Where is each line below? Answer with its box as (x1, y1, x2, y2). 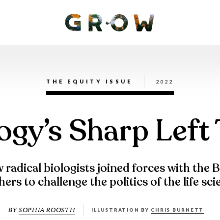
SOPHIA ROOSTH (19, 206, 76, 215)
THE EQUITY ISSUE (46, 78, 133, 85)
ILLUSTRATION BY (91, 207, 151, 213)
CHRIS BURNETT (151, 207, 204, 213)
